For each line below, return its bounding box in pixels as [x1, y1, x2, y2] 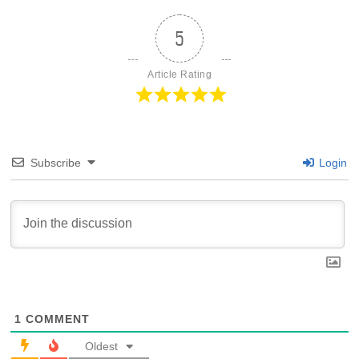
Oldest [85, 339, 118, 353]
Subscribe [30, 155, 81, 169]
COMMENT [22, 312, 90, 325]
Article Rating [147, 68, 212, 80]
